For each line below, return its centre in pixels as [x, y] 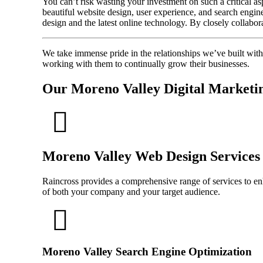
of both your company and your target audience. [131, 191]
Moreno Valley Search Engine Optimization [147, 252]
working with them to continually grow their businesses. [146, 63]
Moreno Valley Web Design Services [151, 156]
